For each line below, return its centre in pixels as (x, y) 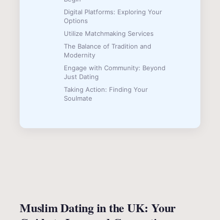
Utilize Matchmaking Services (109, 34)
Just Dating (81, 77)
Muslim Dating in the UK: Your (98, 208)
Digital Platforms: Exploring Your (113, 12)
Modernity (80, 55)
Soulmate (78, 98)
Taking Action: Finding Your (106, 90)
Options (76, 21)
